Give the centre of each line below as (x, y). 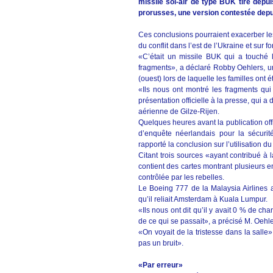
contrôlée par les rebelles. (181, 177)
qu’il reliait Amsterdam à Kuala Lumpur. (203, 199)
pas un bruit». (161, 243)
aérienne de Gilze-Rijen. (179, 112)
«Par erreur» (161, 265)
